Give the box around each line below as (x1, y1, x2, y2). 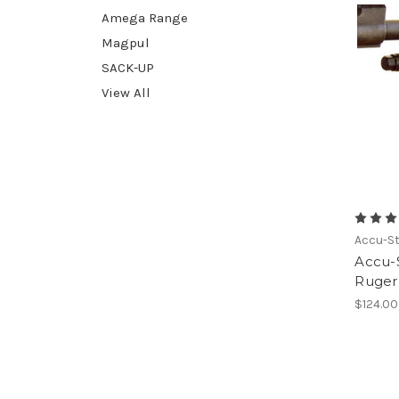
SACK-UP (102, 59, 154, 76)
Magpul (102, 34, 150, 51)
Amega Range (102, 9, 188, 26)
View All (102, 84, 151, 101)
